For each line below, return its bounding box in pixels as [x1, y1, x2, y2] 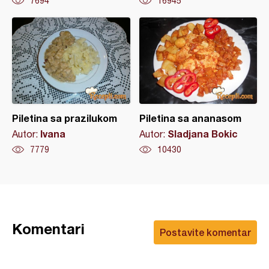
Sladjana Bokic [167, 128, 238, 140]
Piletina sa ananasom [139, 112, 241, 124]
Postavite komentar [160, 226, 251, 238]
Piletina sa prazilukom [12, 112, 117, 124]
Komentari [12, 220, 85, 238]
